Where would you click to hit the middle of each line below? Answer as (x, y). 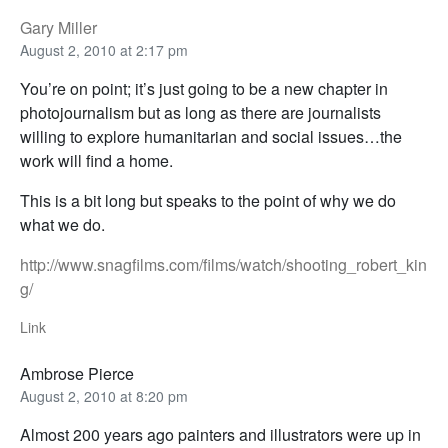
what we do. (62, 225)
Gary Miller (58, 28)
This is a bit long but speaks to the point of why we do (208, 201)
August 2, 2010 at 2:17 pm (104, 50)
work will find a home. (96, 161)
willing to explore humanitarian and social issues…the (211, 137)
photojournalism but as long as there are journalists (200, 113)
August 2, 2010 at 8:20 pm (104, 396)
